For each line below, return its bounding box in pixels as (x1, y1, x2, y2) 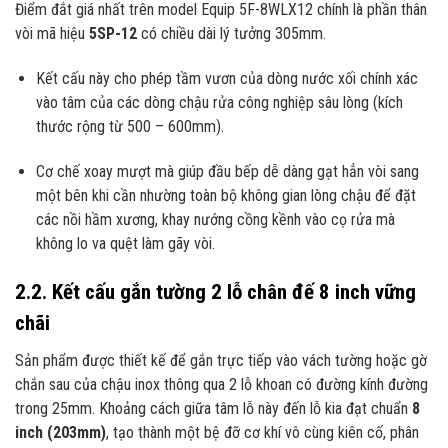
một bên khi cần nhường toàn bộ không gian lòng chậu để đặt (35, 185, 416, 205)
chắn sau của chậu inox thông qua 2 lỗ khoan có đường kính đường (15, 375, 428, 395)
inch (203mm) (15, 423, 106, 443)
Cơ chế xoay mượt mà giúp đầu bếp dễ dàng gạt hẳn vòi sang (35, 161, 419, 181)
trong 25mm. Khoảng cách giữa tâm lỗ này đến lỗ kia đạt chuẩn (15, 399, 412, 419)
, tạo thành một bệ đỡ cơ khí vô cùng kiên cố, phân (106, 423, 419, 443)
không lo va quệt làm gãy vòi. (35, 233, 215, 253)
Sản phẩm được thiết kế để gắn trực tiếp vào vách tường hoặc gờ (15, 351, 427, 371)
